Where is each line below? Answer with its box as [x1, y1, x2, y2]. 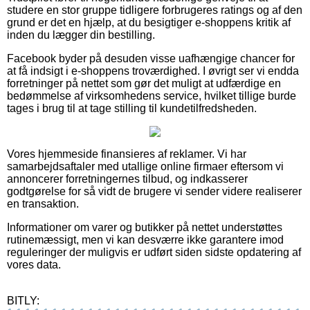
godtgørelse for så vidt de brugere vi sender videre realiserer [7, 185, 302, 198]
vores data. [7, 259, 61, 271]
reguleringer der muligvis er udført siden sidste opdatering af [7, 246, 301, 259]
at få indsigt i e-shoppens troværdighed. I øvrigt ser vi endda [7, 65, 299, 77]
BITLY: [7, 295, 39, 307]
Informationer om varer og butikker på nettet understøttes [7, 221, 282, 234]
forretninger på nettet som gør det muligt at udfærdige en [7, 77, 281, 90]
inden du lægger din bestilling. [7, 29, 155, 42]
